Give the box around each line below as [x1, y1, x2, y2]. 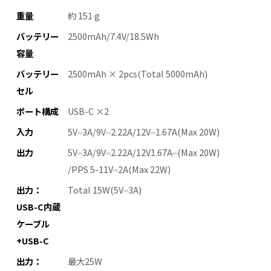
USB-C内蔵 [16, 200, 60, 214]
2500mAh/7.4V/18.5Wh [67, 30, 159, 43]
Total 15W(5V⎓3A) [67, 183, 142, 197]
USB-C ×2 [67, 105, 109, 118]
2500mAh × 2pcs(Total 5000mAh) [67, 67, 207, 80]
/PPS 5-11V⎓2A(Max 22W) [67, 163, 171, 176]
